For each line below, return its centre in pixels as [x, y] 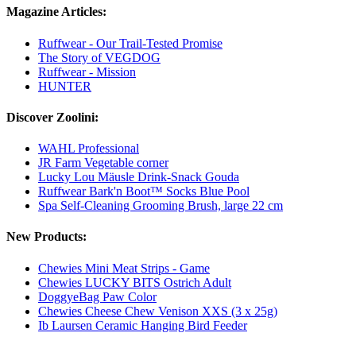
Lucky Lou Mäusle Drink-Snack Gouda [139, 177]
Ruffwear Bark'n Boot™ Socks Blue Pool [144, 192]
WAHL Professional [89, 149]
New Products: [46, 237]
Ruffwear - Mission [87, 72]
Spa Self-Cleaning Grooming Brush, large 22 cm [161, 206]
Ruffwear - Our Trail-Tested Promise [130, 43]
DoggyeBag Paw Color [97, 296]
